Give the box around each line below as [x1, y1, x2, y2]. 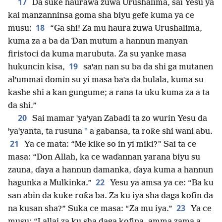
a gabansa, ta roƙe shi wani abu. [88, 127, 213, 137]
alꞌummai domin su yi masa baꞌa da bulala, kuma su [8, 75, 204, 85]
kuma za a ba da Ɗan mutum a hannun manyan [8, 37, 188, 47]
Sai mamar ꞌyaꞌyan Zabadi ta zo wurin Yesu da [30, 114, 207, 124]
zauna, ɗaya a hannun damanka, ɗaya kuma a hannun [8, 166, 213, 175]
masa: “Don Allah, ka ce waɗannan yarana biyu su [8, 153, 200, 163]
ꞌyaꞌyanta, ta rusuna [8, 127, 82, 137]
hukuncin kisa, [8, 62, 65, 72]
